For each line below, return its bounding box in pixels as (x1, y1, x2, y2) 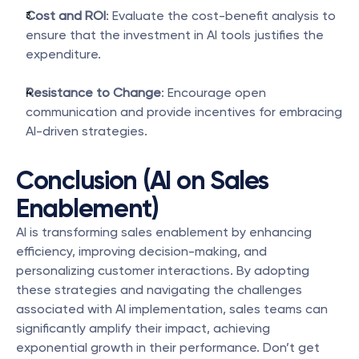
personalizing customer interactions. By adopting (16, 263, 309, 278)
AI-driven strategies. (26, 123, 147, 139)
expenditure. (26, 46, 101, 62)
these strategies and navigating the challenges (16, 282, 302, 297)
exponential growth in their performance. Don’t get (16, 340, 320, 355)
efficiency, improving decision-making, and (16, 244, 267, 259)
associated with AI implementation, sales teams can (16, 301, 328, 317)
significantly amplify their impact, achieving (16, 321, 270, 336)
